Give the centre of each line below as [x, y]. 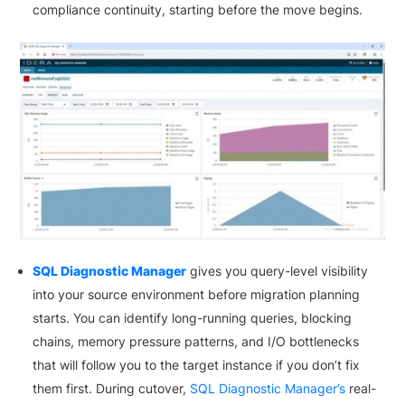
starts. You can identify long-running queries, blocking [193, 318]
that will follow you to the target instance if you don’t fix [197, 365]
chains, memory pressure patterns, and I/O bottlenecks [196, 342]
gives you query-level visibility [278, 271]
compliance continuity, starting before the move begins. [198, 9]
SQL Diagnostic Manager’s [268, 389]
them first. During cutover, [112, 389]
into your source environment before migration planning [197, 295]
